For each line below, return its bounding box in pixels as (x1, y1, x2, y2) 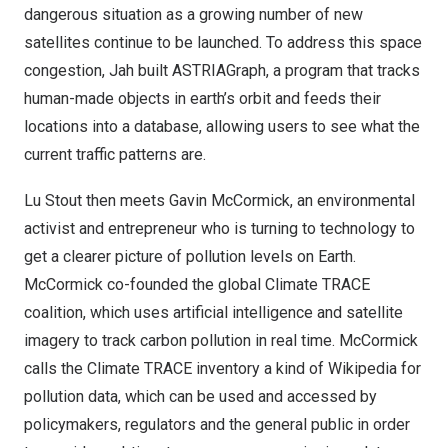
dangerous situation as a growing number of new (24, 5, 363, 24)
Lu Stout (24, 191, 82, 210)
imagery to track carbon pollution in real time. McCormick (24, 331, 418, 350)
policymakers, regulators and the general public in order (24, 415, 410, 434)
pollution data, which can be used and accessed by (24, 387, 377, 406)
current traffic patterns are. (24, 145, 206, 164)
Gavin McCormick (169, 191, 290, 210)
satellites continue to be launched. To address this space (24, 33, 422, 52)
